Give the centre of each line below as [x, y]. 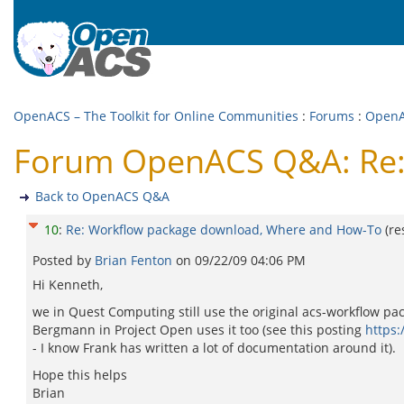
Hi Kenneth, [68, 285]
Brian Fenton [135, 260]
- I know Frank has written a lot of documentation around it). [214, 348]
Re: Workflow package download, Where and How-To [225, 230]
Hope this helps [80, 375]
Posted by [64, 260]
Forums [332, 116]
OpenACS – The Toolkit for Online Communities [156, 116]
